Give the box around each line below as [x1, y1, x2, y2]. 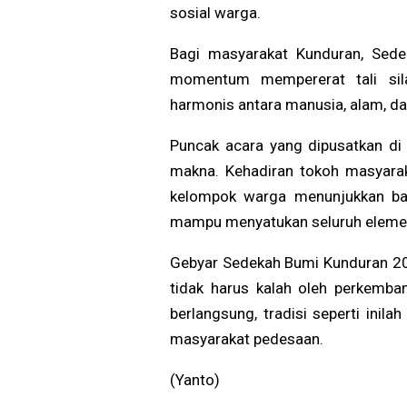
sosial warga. [170, 4, 261, 23]
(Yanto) [170, 371, 220, 390]
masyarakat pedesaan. [170, 330, 323, 349]
